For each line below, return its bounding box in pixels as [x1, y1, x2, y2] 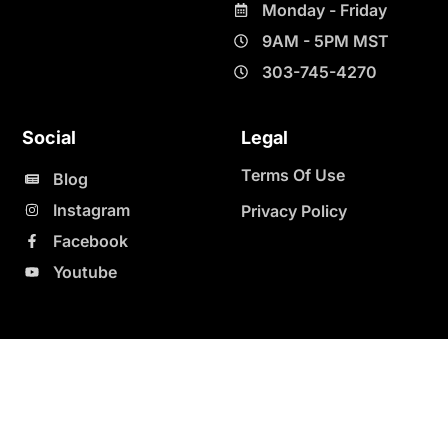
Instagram [52, 200, 130, 221]
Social [22, 127, 76, 149]
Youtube [52, 262, 117, 283]
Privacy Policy [241, 201, 347, 222]
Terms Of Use [241, 165, 345, 186]
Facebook [52, 231, 128, 252]
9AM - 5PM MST [261, 31, 389, 52]
